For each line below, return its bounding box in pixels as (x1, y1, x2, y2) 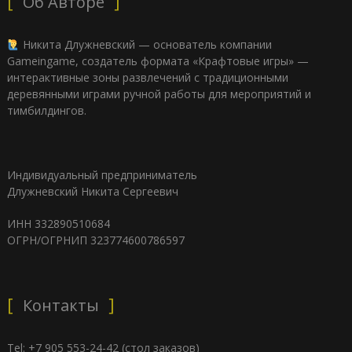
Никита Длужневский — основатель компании (19, 37, 272, 53)
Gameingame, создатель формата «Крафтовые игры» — (6, 53, 309, 69)
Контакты (22, 295, 99, 317)
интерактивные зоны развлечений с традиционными (6, 70, 288, 86)
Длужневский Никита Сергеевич (6, 184, 178, 200)
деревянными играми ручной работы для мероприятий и (6, 86, 311, 102)
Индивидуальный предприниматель (6, 167, 197, 183)
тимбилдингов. (6, 103, 86, 119)
